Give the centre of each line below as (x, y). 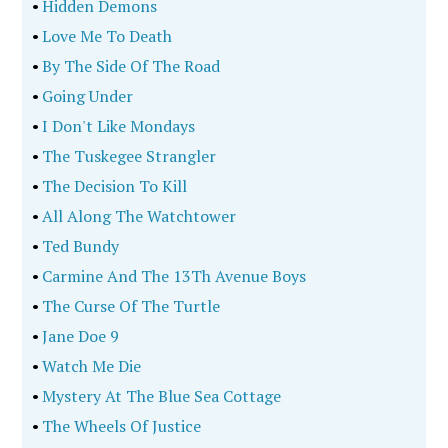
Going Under (86, 96)
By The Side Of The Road (130, 66)
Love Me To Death (106, 36)
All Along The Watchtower (138, 216)
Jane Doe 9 (79, 336)
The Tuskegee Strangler (128, 156)
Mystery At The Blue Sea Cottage (160, 396)
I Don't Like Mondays (117, 126)
